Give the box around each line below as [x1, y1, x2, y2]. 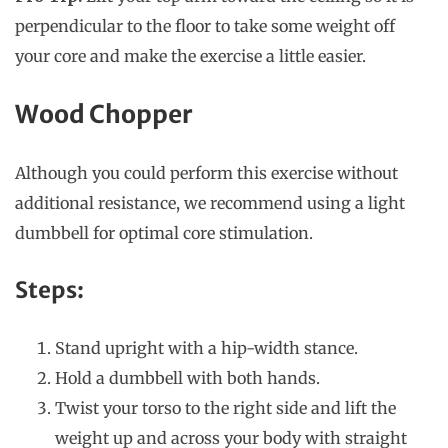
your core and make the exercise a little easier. [15, 46, 370, 67]
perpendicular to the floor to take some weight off [15, 16, 395, 37]
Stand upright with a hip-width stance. [55, 338, 358, 359]
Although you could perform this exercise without [15, 163, 398, 184]
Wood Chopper [15, 99, 193, 131]
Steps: [15, 276, 84, 305]
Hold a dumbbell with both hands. [55, 368, 320, 389]
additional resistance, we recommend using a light [15, 193, 405, 214]
